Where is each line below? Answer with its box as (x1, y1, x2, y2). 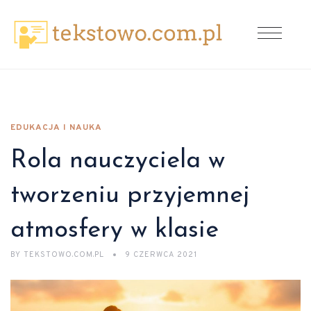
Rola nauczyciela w (10, 149, 225, 174)
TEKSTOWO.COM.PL (21, 250, 107, 260)
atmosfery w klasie (10, 218, 219, 243)
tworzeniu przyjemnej (10, 183, 249, 208)
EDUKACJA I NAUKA (10, 122, 102, 133)
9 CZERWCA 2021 (125, 250, 197, 260)
